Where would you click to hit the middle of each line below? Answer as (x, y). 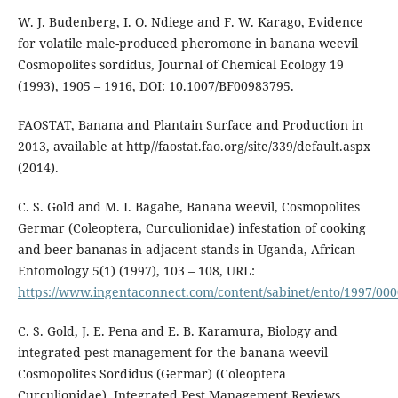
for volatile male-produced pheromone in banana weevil (187, 44)
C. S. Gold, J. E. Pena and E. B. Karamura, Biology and (177, 331)
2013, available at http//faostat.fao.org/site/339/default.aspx (194, 147)
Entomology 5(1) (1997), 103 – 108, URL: (136, 271)
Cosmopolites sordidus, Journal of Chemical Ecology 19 (180, 65)
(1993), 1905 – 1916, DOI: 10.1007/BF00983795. (155, 86)
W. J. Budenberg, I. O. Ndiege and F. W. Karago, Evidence (190, 22)
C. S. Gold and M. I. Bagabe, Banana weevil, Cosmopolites (188, 207)
